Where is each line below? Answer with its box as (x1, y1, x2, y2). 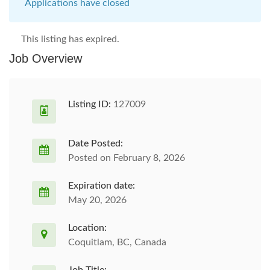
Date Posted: (68, 139, 123, 148)
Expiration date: (68, 181, 135, 190)
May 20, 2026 (68, 195, 127, 205)
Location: (68, 223, 107, 233)
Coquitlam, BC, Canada (68, 237, 166, 247)
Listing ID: (68, 99, 111, 109)
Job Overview (9, 52, 82, 65)
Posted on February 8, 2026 (68, 153, 185, 163)
